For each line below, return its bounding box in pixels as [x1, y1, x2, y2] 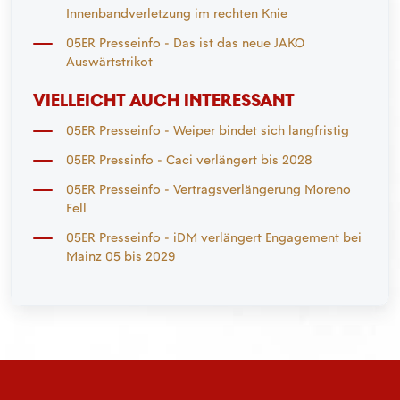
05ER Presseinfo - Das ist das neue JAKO [66, 34, 304, 51]
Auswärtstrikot [66, 53, 153, 70]
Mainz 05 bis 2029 [66, 247, 175, 264]
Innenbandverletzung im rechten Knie [66, 4, 287, 21]
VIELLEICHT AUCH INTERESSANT [33, 87, 295, 112]
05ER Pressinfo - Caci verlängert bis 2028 [66, 151, 312, 168]
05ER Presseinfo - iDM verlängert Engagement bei [66, 229, 362, 246]
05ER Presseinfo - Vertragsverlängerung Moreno [66, 180, 351, 197]
